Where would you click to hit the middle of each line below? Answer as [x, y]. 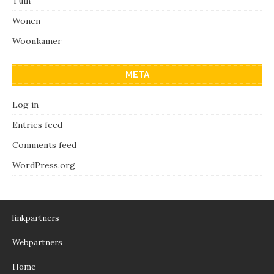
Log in [25, 104]
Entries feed [37, 124]
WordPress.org [44, 165]
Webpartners [37, 242]
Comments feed [44, 145]
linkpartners [36, 218]
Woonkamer [37, 41]
